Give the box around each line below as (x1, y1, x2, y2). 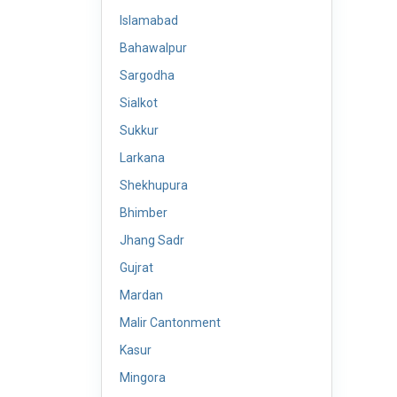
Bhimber (120, 206, 167, 220)
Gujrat (120, 261, 153, 275)
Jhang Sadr (120, 233, 184, 247)
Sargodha (120, 68, 175, 82)
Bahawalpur (120, 41, 187, 55)
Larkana (120, 151, 165, 165)
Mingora (120, 370, 166, 385)
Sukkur (120, 123, 159, 137)
